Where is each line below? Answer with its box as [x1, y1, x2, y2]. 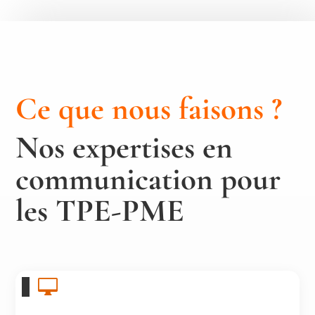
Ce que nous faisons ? [15, 89, 283, 128]
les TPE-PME [15, 191, 185, 230]
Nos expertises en [15, 127, 233, 167]
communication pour [15, 159, 281, 198]
